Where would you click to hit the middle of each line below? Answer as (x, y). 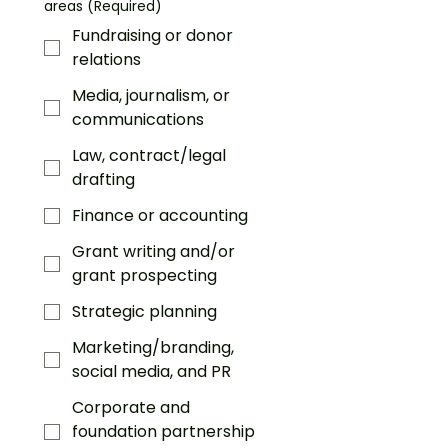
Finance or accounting (160, 215)
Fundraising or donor (152, 35)
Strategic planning (144, 311)
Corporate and (131, 407)
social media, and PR (151, 371)
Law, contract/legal (149, 155)
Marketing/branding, (153, 347)
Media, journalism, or (151, 95)
